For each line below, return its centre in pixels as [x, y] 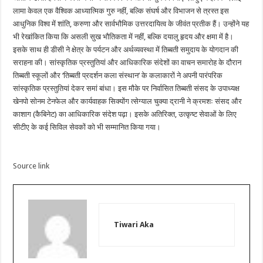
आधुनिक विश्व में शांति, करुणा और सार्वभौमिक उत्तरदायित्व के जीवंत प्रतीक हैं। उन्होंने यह [131, 24]
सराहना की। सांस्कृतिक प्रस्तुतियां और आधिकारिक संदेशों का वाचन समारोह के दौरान [127, 63]
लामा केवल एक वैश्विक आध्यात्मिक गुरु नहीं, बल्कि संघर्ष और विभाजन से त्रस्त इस [121, 11]
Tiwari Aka [134, 224]
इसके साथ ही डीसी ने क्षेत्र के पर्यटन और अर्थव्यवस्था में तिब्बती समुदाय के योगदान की [126, 50]
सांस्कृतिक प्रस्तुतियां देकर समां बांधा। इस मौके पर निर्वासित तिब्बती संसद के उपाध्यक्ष [127, 89]
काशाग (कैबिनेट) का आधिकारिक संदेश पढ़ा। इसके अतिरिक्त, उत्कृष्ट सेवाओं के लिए [125, 114]
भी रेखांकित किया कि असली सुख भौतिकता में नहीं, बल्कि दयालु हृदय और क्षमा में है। [124, 37]
